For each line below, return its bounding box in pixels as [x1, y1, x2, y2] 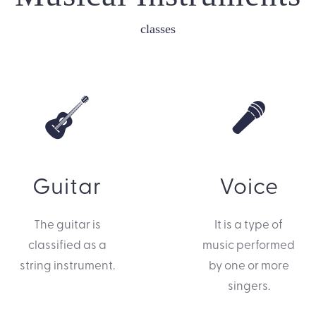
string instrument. [19, 256, 115, 273]
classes [140, 21, 176, 36]
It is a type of [214, 215, 284, 232]
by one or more [208, 256, 289, 273]
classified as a [28, 236, 107, 253]
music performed [202, 236, 296, 253]
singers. [227, 276, 270, 293]
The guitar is [33, 215, 101, 232]
